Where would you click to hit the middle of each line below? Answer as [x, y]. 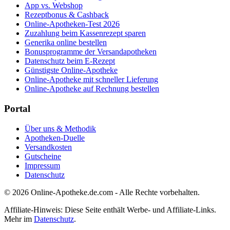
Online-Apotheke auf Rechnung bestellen [92, 89]
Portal [17, 109]
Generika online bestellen [66, 43]
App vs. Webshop [54, 6]
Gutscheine [43, 156]
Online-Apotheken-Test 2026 [72, 24]
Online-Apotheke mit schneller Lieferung [91, 80]
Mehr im [19, 219]
